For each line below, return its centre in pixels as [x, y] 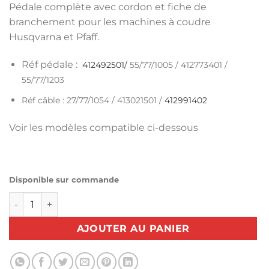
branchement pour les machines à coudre [110, 22]
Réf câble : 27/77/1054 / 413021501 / [93, 101]
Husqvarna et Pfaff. [54, 37]
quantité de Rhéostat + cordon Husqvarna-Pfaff [113, 198]
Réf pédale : [50, 64]
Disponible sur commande [64, 180]
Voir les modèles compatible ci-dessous [104, 128]
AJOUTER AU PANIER [133, 228]
